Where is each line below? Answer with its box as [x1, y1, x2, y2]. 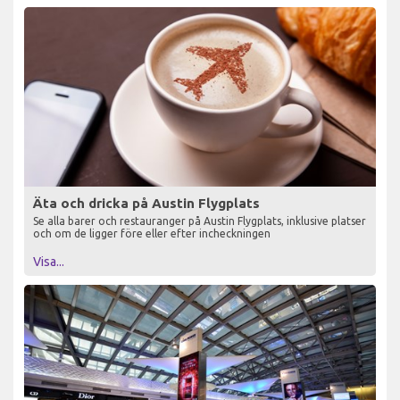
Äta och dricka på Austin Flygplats [33, 196, 260, 212]
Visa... [33, 254, 64, 270]
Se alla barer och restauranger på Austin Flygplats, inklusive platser [33, 215, 366, 228]
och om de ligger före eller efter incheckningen [33, 228, 271, 240]
